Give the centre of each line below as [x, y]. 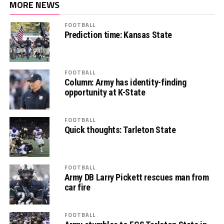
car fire [77, 187]
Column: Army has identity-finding [125, 82]
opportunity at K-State [105, 92]
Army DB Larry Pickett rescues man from [136, 177]
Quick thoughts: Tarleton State [120, 130]
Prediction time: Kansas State [118, 35]
